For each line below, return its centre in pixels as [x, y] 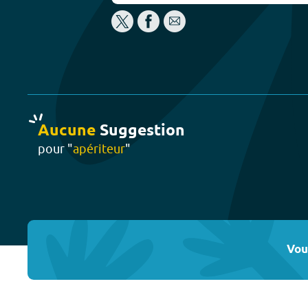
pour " [55, 148]
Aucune [67, 131]
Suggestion [140, 131]
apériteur [99, 148]
